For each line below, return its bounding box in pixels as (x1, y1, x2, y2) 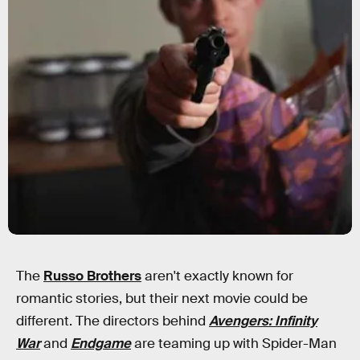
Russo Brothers (43, 268, 141, 284)
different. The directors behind (16, 313, 209, 329)
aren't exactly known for (141, 268, 293, 284)
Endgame (71, 335, 131, 352)
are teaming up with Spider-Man (131, 335, 337, 352)
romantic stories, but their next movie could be (16, 290, 308, 307)
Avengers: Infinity (209, 313, 317, 329)
